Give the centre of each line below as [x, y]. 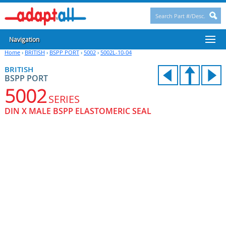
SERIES [64, 99]
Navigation [24, 39]
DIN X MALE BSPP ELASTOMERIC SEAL [78, 111]
